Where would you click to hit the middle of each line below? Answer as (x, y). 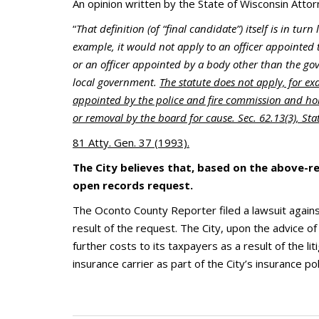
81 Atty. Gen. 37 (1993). (131, 142)
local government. (116, 82)
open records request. (133, 185)
